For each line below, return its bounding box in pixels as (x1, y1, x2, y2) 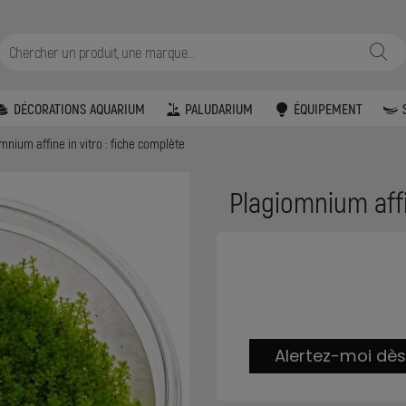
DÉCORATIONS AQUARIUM (13, 99, 145, 117)
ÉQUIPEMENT (293, 99, 362, 117)
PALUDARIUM (185, 99, 254, 117)
